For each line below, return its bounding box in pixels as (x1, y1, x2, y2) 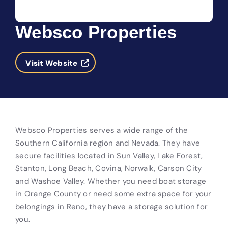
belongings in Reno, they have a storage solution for (15, 202, 208, 212)
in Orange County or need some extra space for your (15, 189, 212, 199)
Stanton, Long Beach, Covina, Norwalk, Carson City (15, 163, 202, 174)
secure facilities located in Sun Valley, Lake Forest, (15, 151, 203, 161)
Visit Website (25, 58, 78, 68)
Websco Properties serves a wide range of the (15, 125, 188, 135)
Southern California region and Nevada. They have (15, 138, 200, 148)
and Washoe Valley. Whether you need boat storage (15, 176, 206, 186)
